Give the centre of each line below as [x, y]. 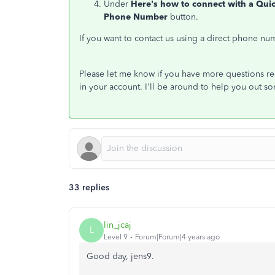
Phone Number [136, 17]
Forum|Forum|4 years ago [177, 237]
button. [183, 17]
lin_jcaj [118, 225]
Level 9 [116, 237]
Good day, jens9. [120, 256]
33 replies [89, 188]
